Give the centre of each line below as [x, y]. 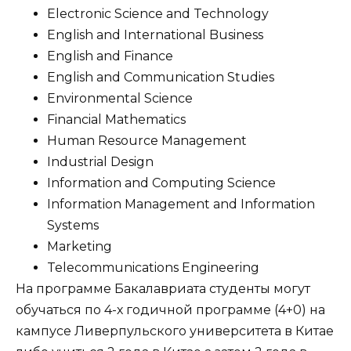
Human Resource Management [147, 140]
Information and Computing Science [161, 183]
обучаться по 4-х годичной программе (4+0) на [170, 309]
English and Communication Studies [161, 77]
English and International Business [155, 34]
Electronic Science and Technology [158, 13]
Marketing [80, 246]
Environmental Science [120, 98]
